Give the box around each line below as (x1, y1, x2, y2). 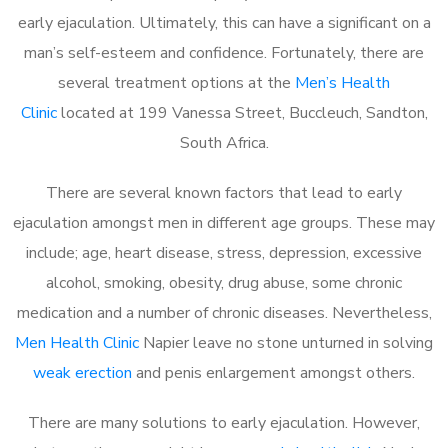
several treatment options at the (58, 71, 295, 94)
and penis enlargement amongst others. (132, 361, 415, 384)
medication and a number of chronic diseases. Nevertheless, (16, 301, 432, 324)
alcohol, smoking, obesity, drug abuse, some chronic (46, 271, 402, 294)
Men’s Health (295, 71, 390, 94)
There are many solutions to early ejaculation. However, (28, 411, 420, 434)
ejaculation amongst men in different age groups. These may (13, 211, 435, 234)
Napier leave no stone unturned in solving (139, 331, 433, 354)
